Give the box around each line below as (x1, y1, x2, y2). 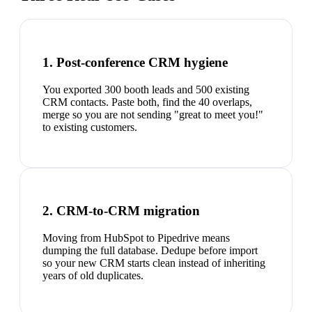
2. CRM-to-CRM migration (42, 203, 200, 219)
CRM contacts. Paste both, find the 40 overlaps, (42, 95, 252, 108)
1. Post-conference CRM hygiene (42, 54, 228, 70)
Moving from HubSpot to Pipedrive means (42, 232, 230, 244)
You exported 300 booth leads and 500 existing (42, 83, 249, 95)
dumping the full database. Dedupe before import (42, 244, 258, 257)
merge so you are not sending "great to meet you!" (42, 108, 263, 120)
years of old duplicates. (42, 270, 143, 282)
